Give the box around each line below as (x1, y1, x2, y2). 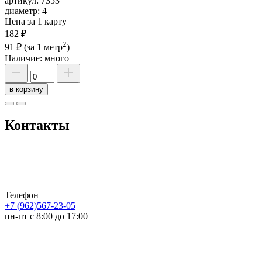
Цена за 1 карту (5, 16, 67, 26)
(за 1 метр (24, 42, 63, 53)
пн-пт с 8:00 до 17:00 (5, 211, 88, 221)
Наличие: (5, 53, 44, 64)
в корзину (9, 85, 43, 94)
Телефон (5, 189, 39, 200)
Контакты (5, 117, 70, 133)
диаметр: (5, 5, 42, 16)
